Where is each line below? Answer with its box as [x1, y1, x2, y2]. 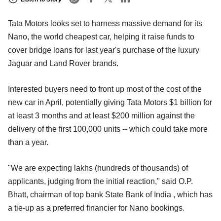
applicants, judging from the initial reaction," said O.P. [8, 177, 193, 186]
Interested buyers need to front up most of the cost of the [8, 85, 202, 94]
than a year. [8, 138, 48, 147]
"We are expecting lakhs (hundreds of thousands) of [8, 164, 188, 173]
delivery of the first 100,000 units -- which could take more [8, 125, 208, 134]
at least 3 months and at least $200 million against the [8, 111, 195, 120]
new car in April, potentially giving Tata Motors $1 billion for [8, 98, 212, 107]
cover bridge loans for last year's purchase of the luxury [8, 46, 199, 55]
